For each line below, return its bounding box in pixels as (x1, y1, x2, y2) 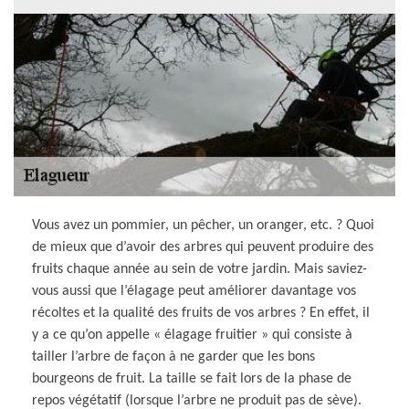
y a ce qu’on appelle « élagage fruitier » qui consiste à (32, 327, 352, 342)
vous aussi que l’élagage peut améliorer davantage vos (32, 283, 356, 299)
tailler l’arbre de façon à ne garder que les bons (32, 349, 315, 364)
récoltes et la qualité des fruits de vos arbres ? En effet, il (32, 305, 370, 320)
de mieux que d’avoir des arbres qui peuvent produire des (32, 239, 373, 255)
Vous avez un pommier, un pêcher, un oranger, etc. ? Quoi (32, 217, 374, 233)
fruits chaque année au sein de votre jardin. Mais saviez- (32, 261, 367, 277)
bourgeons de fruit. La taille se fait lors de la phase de (32, 371, 351, 386)
